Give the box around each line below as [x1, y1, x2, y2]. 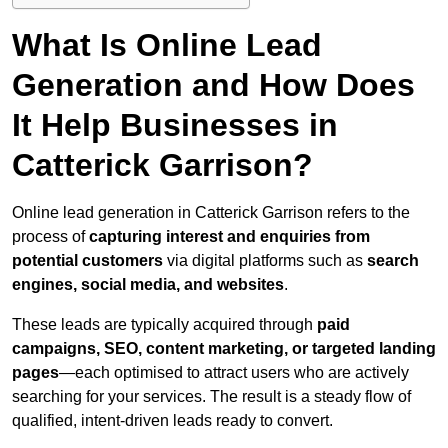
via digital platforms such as [163, 252, 367, 270]
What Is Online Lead [12, 27, 322, 64]
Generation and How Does [12, 67, 415, 104]
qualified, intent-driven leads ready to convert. [12, 412, 333, 430]
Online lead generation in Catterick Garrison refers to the [12, 204, 410, 222]
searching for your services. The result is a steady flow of [12, 388, 411, 406]
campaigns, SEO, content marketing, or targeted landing [12, 340, 436, 358]
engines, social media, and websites [12, 276, 284, 294]
